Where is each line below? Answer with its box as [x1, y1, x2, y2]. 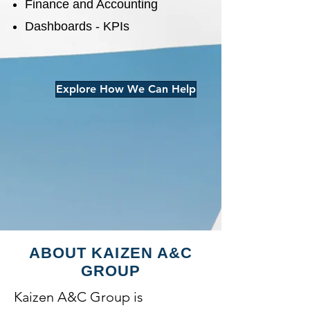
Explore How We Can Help [56, 82, 196, 95]
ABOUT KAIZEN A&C [28, 244, 193, 262]
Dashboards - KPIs [25, 19, 129, 33]
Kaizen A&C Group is [14, 289, 143, 305]
